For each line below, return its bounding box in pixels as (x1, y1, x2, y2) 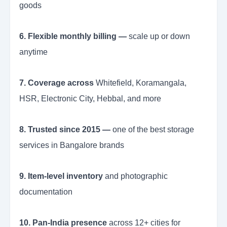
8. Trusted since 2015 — (19, 125, 110, 134)
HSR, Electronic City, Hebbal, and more (19, 94, 161, 103)
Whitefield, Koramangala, (94, 79, 186, 88)
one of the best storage (110, 125, 194, 134)
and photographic (103, 172, 168, 181)
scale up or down (129, 32, 190, 41)
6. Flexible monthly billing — (19, 32, 129, 41)
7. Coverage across (19, 79, 94, 88)
